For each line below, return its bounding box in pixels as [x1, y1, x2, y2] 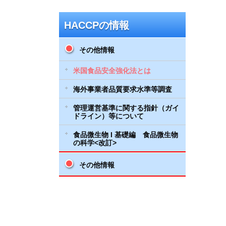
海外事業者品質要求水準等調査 [73, 85, 172, 93]
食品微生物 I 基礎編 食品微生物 [73, 130, 178, 139]
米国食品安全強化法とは [73, 66, 151, 75]
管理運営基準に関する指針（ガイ [73, 103, 179, 112]
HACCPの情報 [64, 19, 129, 31]
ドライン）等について [73, 111, 144, 120]
